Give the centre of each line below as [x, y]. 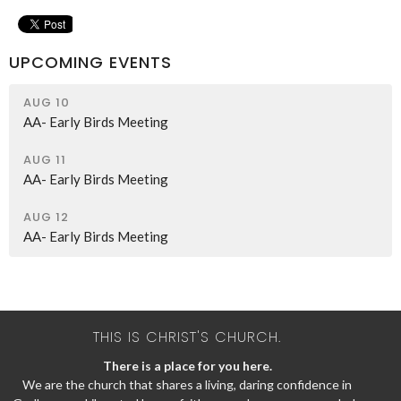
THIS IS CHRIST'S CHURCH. [187, 337]
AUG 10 [47, 102]
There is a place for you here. [187, 366]
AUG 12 [46, 217]
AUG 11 [45, 159]
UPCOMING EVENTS [90, 62]
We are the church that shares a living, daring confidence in [187, 384]
